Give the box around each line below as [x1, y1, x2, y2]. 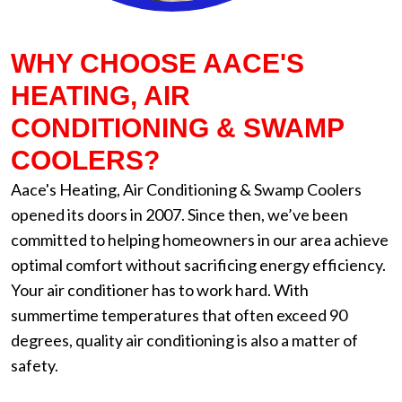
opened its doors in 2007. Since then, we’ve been [11, 205, 348, 224]
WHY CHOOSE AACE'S [11, 48, 304, 78]
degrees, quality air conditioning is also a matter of [11, 330, 358, 350]
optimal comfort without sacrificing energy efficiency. [11, 255, 386, 275]
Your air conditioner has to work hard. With [11, 280, 309, 300]
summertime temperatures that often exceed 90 [11, 305, 347, 325]
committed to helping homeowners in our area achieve [11, 230, 389, 249]
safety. [11, 355, 58, 375]
